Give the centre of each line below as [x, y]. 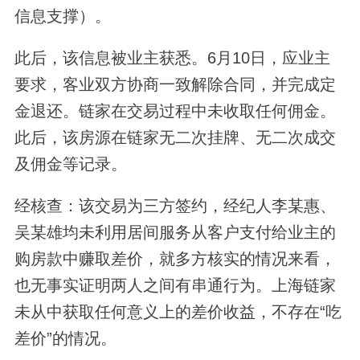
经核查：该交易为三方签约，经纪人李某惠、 [175, 206]
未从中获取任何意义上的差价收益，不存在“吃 [178, 312]
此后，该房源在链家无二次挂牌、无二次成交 [175, 138]
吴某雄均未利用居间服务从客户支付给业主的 [175, 233]
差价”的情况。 [65, 339]
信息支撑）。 [62, 16]
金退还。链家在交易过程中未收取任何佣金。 [175, 111]
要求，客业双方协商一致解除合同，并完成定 [175, 85]
